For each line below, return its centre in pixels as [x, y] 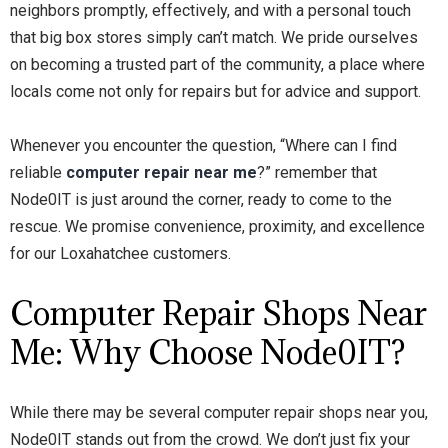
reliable [38, 172]
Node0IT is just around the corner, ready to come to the [201, 199]
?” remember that [317, 172]
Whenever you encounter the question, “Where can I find [203, 145]
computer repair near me [161, 172]
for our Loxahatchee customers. [120, 253]
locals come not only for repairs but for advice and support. [215, 91]
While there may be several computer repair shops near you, [219, 412]
